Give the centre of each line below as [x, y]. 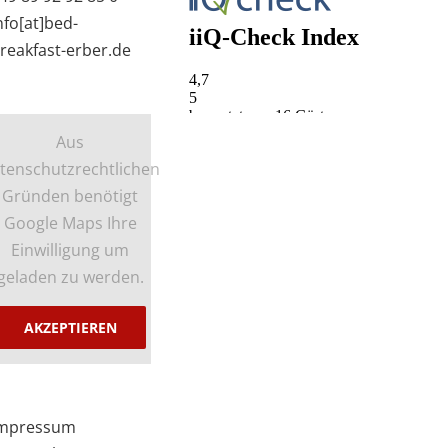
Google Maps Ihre [70, 223]
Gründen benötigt [70, 196]
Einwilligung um [70, 250]
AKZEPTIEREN [70, 328]
